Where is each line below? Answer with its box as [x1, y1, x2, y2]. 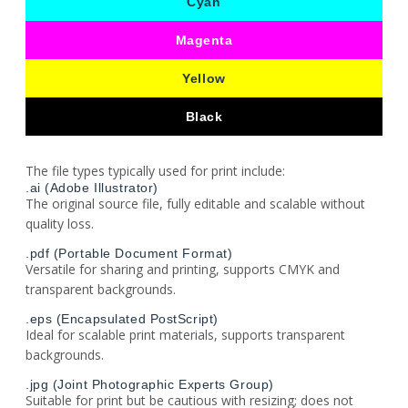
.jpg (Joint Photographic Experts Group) [25, 376, 274, 392]
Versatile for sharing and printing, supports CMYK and [25, 260, 340, 278]
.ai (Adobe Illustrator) [25, 179, 158, 195]
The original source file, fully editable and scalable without [25, 194, 365, 212]
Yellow [182, 70, 226, 86]
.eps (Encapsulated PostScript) [25, 311, 219, 326]
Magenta [175, 32, 233, 47]
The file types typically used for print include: [25, 161, 285, 179]
